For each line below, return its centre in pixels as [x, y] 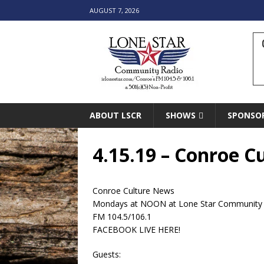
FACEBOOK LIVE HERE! [136, 230]
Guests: [107, 254]
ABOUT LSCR [115, 115]
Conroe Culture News [133, 191]
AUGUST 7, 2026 [114, 10]
